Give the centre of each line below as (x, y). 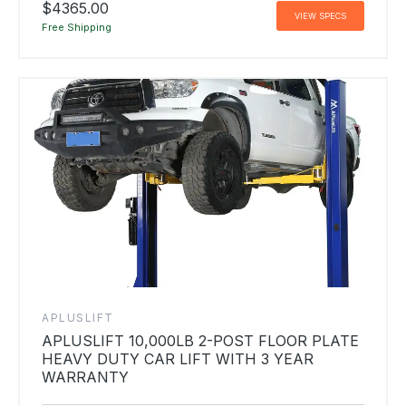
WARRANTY (85, 377)
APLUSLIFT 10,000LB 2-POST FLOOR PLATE (200, 340)
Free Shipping (77, 27)
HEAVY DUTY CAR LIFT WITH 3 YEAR (178, 358)
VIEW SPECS (320, 16)
